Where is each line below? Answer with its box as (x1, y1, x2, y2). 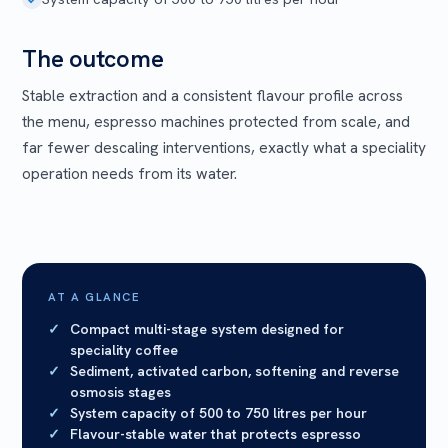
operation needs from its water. (22, 163, 237, 185)
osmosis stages (70, 383, 171, 402)
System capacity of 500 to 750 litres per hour (70, 404, 367, 423)
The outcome (22, 43, 164, 75)
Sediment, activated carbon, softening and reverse (70, 362, 399, 381)
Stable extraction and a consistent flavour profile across (22, 85, 403, 107)
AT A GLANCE (48, 289, 141, 305)
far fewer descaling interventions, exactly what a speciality (22, 137, 426, 159)
